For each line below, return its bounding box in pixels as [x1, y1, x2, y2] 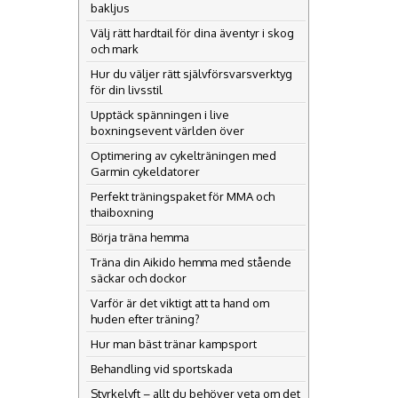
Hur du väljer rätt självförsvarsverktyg [91, 67, 292, 82]
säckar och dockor [91, 271, 187, 286]
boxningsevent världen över [91, 123, 244, 139]
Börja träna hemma [91, 230, 189, 245]
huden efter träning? [91, 312, 200, 327]
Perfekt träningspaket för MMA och [91, 189, 275, 204]
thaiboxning [91, 205, 154, 220]
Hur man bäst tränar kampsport [91, 337, 257, 352]
